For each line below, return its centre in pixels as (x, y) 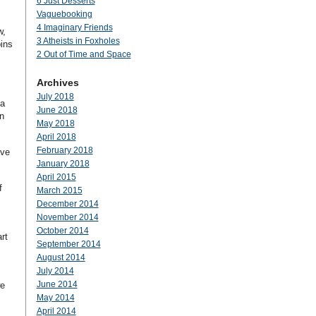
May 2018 (55, 123)
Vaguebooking (64, 14)
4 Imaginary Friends (74, 28)
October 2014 (62, 231)
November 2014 (67, 217)
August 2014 (61, 257)
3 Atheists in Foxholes (78, 41)
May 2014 (55, 298)
